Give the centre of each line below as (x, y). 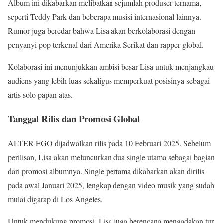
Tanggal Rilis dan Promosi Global (74, 119)
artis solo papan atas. (40, 95)
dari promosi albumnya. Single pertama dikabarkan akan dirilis (106, 171)
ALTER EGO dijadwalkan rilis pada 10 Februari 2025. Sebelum (109, 143)
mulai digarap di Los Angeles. (55, 199)
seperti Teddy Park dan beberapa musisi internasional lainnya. (105, 17)
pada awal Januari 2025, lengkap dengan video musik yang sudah (111, 185)
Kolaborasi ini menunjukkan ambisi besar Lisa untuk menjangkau (111, 67)
